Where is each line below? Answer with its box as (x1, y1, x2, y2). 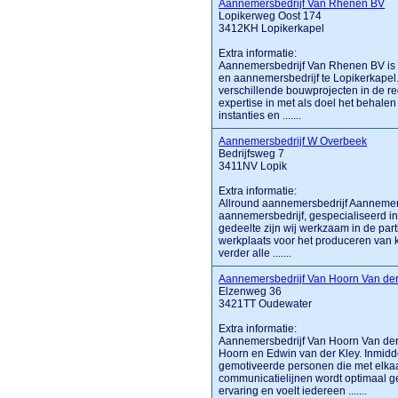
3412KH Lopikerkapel (219, 22, 325, 35)
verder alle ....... (219, 247, 292, 259)
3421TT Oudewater (219, 298, 313, 310)
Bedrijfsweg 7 (219, 147, 285, 160)
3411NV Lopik (219, 160, 288, 172)
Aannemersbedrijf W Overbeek (219, 135, 368, 147)
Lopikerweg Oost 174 (219, 10, 322, 22)
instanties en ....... (219, 109, 302, 122)
